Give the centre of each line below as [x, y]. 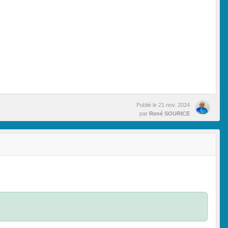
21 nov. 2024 [174, 105]
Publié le [147, 105]
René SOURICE [169, 113]
